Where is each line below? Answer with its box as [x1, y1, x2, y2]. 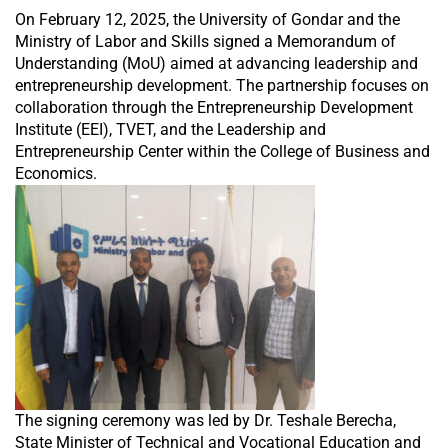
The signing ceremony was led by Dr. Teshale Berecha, [15, 410, 396, 430]
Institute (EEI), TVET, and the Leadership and [15, 119, 326, 139]
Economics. [15, 163, 97, 183]
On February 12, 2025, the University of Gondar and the [15, 9, 400, 29]
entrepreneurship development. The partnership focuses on [15, 75, 429, 95]
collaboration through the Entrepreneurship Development [15, 97, 413, 117]
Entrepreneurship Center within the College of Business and [15, 141, 430, 161]
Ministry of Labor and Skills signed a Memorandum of [15, 31, 396, 51]
